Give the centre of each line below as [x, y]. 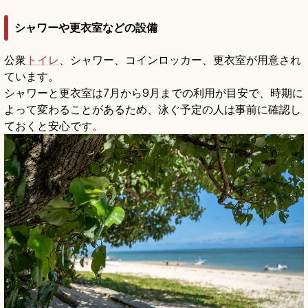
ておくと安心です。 [54, 125]
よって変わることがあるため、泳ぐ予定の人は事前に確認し [153, 109]
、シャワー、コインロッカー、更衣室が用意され [180, 59]
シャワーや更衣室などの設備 [86, 27]
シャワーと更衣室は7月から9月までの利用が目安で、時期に [154, 92]
